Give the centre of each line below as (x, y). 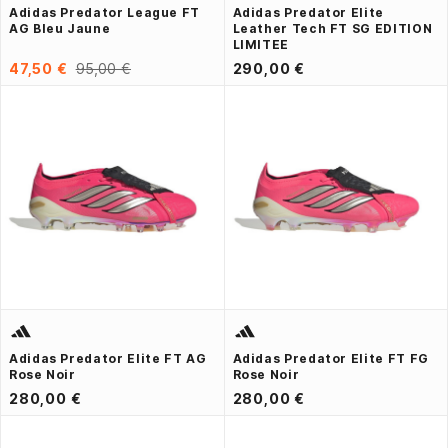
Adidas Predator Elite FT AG (108, 359)
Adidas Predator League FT (104, 13)
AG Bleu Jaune (60, 29)
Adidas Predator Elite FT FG (330, 359)
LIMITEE (260, 45)
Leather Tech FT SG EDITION (332, 29)
